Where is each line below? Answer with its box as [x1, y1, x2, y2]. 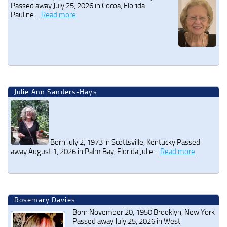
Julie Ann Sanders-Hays [14, 88, 97, 97]
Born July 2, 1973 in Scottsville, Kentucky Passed [49, 137, 200, 147]
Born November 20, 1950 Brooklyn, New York [72, 208, 215, 217]
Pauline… [11, 10, 41, 20]
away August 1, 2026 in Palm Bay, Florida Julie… [11, 146, 160, 156]
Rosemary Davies [14, 196, 75, 205]
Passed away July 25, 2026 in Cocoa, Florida [11, 1, 145, 11]
